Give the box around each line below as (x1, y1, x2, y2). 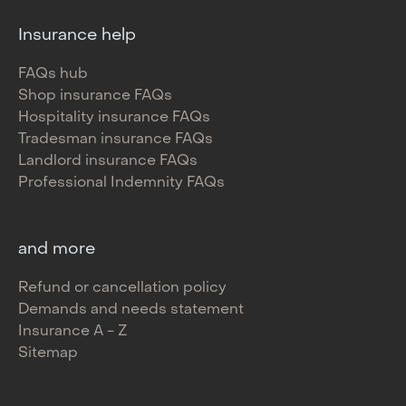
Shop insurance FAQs (18, 89, 172, 104)
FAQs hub (18, 67, 88, 82)
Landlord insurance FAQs (18, 154, 198, 169)
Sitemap (18, 346, 78, 362)
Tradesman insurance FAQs (18, 132, 213, 148)
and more (18, 242, 95, 258)
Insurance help (18, 28, 136, 44)
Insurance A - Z (18, 324, 127, 340)
